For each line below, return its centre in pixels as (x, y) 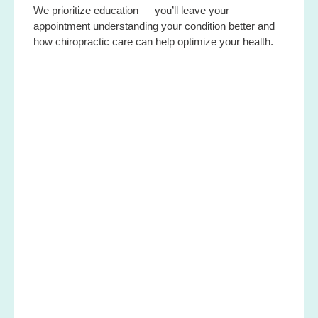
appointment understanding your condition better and (154, 26)
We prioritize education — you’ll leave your (131, 10)
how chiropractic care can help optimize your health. (153, 41)
